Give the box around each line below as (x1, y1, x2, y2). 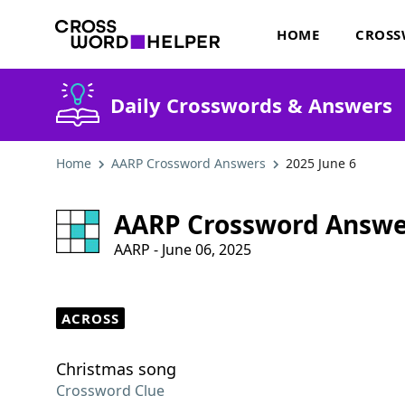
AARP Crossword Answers (111, 155, 266, 172)
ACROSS (61, 309, 119, 327)
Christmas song (56, 358, 176, 380)
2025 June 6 (286, 155, 356, 172)
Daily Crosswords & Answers (110, 91, 392, 118)
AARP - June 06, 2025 (114, 240, 251, 259)
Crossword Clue (56, 381, 165, 400)
